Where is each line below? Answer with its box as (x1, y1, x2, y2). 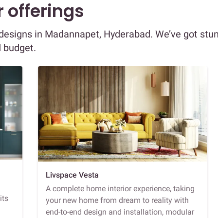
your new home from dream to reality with (46, 195, 189, 205)
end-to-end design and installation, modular (46, 207, 194, 217)
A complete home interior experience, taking (46, 183, 195, 193)
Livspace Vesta (46, 170, 99, 180)
